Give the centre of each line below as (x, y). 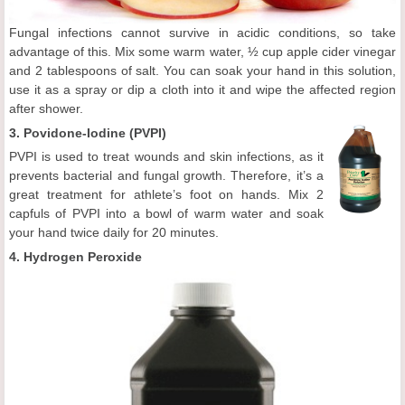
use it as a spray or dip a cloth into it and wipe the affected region (202, 90)
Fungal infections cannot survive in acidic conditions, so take (202, 33)
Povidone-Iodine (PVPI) (95, 133)
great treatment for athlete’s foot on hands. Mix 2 (166, 195)
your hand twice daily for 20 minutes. (114, 233)
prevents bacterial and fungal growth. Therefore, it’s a (166, 176)
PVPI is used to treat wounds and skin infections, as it (166, 157)
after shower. (46, 109)
